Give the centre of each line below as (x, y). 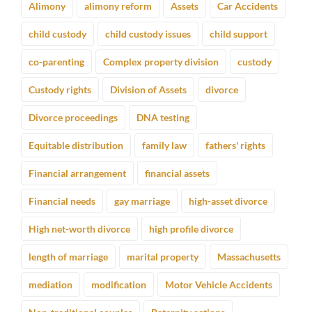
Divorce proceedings (73, 118)
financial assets (177, 173)
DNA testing (163, 118)
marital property (163, 257)
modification (119, 285)
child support (239, 34)
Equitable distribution (76, 146)
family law (164, 146)
